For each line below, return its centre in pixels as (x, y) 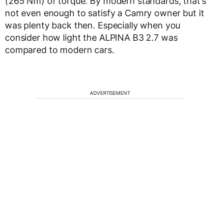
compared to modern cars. (60, 50)
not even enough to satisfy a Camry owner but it (105, 13)
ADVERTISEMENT (110, 93)
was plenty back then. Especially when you (93, 25)
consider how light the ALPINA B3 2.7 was (91, 37)
